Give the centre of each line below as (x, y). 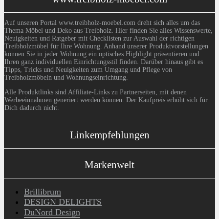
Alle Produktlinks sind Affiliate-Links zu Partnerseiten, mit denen (96, 92)
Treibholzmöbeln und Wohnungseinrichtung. (66, 78)
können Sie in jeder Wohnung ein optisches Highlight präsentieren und (102, 54)
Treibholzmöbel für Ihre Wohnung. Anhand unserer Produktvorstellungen (106, 46)
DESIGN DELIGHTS (63, 202)
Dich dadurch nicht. (32, 108)
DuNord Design (52, 212)
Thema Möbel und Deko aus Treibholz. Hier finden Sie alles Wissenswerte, (109, 31)
